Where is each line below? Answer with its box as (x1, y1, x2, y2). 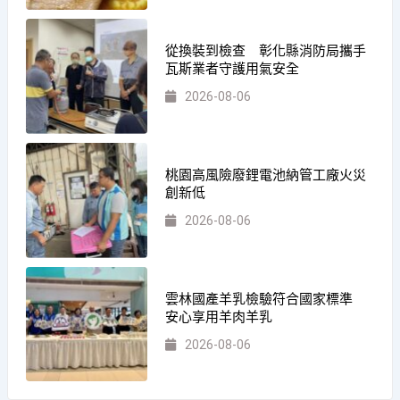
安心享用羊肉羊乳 (165, 307, 273, 328)
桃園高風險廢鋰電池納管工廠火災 (165, 165, 367, 186)
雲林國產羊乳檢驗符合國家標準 (165, 289, 367, 310)
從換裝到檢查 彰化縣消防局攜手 (165, 41, 367, 62)
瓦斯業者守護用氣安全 (165, 59, 300, 79)
